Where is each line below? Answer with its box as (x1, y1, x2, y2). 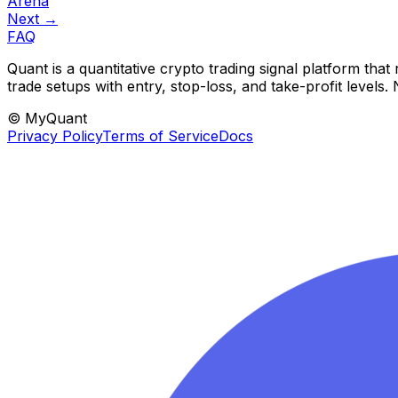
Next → (7, 10, 58, 28)
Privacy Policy (7, 127, 102, 146)
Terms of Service (102, 127, 219, 146)
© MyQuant (7, 109, 87, 128)
